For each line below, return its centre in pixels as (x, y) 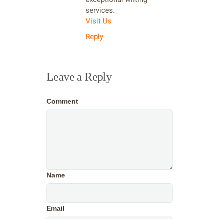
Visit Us (99, 21)
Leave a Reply (79, 77)
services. (100, 11)
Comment (62, 101)
